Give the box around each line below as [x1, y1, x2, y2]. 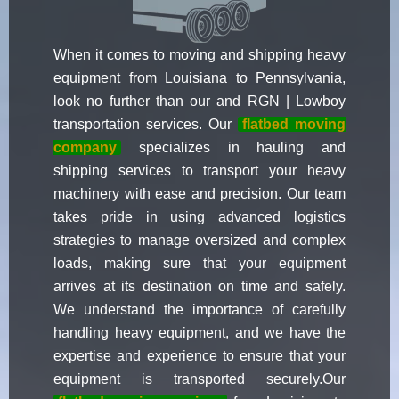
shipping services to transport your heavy [53, 163, 346, 179]
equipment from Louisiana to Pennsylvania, [53, 70, 346, 86]
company [53, 140, 117, 156]
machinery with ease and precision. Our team [53, 186, 346, 202]
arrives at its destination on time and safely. [53, 279, 346, 295]
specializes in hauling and [121, 140, 346, 156]
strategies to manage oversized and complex [53, 232, 346, 248]
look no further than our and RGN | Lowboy [53, 94, 346, 110]
